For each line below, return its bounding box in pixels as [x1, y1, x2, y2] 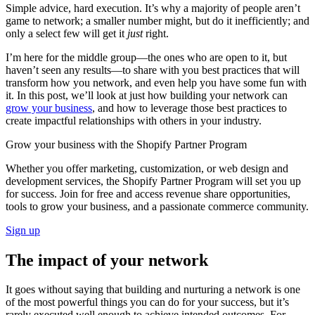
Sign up [6, 224, 40, 236]
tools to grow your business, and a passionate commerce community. [6, 200, 309, 212]
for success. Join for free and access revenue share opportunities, [6, 187, 290, 200]
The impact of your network [6, 250, 208, 269]
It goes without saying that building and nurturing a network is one [6, 283, 300, 296]
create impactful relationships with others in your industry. [6, 114, 262, 127]
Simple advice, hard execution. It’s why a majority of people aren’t [6, 1, 300, 14]
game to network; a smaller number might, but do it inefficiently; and [6, 14, 309, 27]
